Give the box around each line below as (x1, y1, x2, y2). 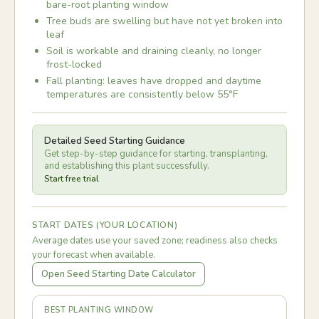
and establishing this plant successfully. (44, 159, 209, 172)
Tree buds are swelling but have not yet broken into (46, 14, 283, 28)
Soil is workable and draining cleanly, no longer (46, 44, 261, 58)
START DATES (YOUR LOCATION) (32, 219, 178, 231)
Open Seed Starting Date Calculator (41, 268, 196, 281)
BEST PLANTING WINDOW (44, 305, 154, 315)
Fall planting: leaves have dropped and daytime (46, 74, 261, 88)
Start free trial (44, 173, 99, 184)
